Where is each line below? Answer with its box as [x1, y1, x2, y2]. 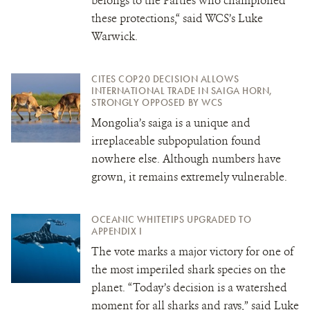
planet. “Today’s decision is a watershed [91, 280, 287, 295]
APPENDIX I [91, 224, 143, 237]
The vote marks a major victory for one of [91, 244, 293, 259]
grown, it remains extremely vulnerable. [91, 169, 287, 184]
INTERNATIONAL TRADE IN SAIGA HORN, [91, 84, 273, 97]
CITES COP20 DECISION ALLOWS [91, 72, 239, 85]
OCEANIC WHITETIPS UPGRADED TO [91, 212, 252, 226]
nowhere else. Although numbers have [91, 151, 281, 166]
